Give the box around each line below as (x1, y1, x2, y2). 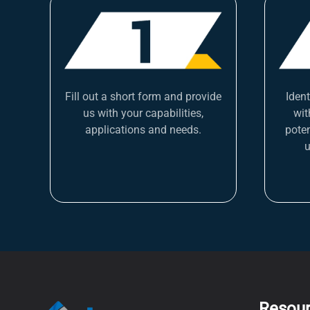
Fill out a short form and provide (65, 89, 221, 103)
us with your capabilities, (83, 106, 203, 120)
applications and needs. (85, 122, 201, 136)
